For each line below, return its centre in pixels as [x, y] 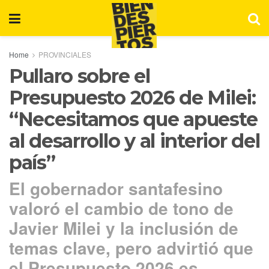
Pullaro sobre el [80, 76]
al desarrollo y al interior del [134, 141]
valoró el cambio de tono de [121, 208]
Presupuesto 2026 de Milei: [132, 98]
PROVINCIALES [65, 54]
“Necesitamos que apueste [133, 119]
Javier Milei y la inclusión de [124, 228]
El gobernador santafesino [116, 188]
